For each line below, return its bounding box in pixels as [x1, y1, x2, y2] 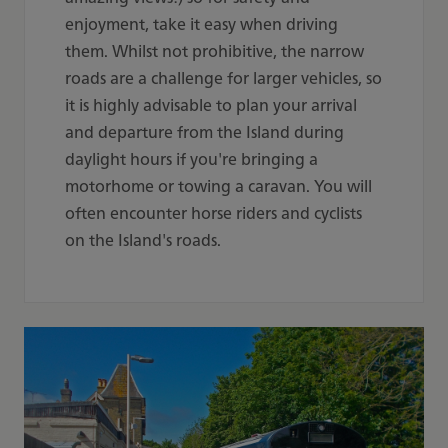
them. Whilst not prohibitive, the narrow [65, 37, 364, 65]
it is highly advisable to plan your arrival [65, 91, 357, 119]
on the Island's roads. [65, 226, 225, 254]
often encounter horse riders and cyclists [65, 199, 362, 227]
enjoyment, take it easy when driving [65, 10, 338, 38]
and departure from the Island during [65, 118, 344, 146]
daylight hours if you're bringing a [65, 145, 318, 173]
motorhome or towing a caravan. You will [65, 172, 372, 200]
